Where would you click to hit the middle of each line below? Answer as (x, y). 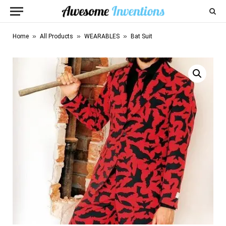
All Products (56, 36)
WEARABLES (102, 36)
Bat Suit (142, 36)
